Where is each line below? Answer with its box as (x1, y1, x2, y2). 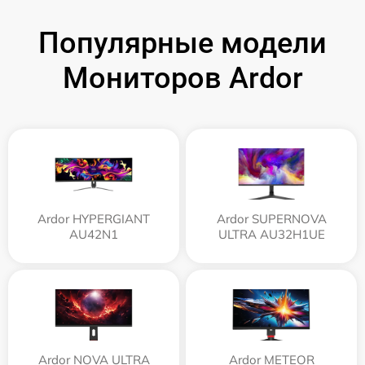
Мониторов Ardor (62, 61, 303, 96)
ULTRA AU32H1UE (218, 226, 325, 243)
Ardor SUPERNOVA (216, 211, 327, 227)
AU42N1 (69, 226, 118, 243)
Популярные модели (38, 26, 327, 61)
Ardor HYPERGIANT (37, 211, 150, 227)
